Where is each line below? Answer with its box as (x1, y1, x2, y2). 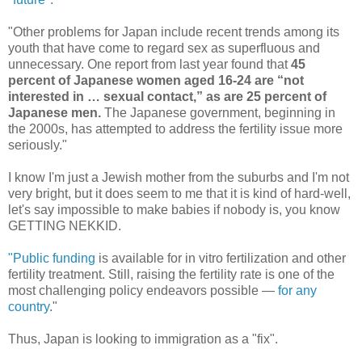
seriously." (8, 137, 67, 152)
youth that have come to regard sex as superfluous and (8, 40, 320, 55)
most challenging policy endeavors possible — (8, 283, 278, 297)
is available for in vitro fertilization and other (95, 250, 346, 265)
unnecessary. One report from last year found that (8, 57, 291, 71)
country (8, 299, 49, 314)
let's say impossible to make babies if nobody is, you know (8, 202, 340, 217)
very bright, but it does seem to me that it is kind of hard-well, (8, 186, 351, 200)
